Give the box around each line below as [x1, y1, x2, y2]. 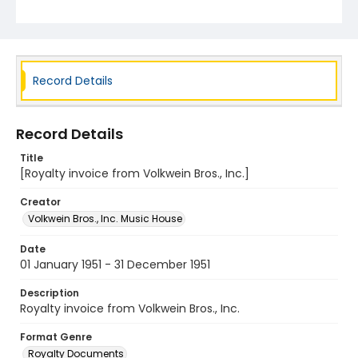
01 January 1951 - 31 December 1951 [20, 257, 210, 272]
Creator [20, 195, 61, 209]
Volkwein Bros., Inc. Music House [28, 212, 182, 225]
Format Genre [20, 330, 92, 344]
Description [20, 286, 79, 300]
